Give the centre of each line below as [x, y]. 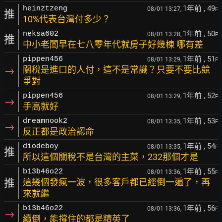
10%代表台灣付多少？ [67, 19]
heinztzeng [45, 9]
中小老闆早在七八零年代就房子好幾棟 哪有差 [113, 44]
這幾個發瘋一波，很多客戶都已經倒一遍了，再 [116, 182]
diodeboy [41, 146]
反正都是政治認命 [58, 132]
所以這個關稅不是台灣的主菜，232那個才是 [111, 157]
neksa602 [41, 34]
